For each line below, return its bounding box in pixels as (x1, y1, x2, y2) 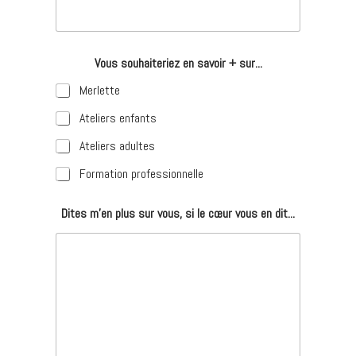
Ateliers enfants (79, 109, 157, 126)
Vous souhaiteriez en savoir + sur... (94, 54, 262, 72)
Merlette (79, 81, 120, 99)
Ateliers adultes (79, 137, 155, 154)
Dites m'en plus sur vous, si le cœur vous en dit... (61, 204, 295, 222)
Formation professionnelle (79, 164, 203, 182)
